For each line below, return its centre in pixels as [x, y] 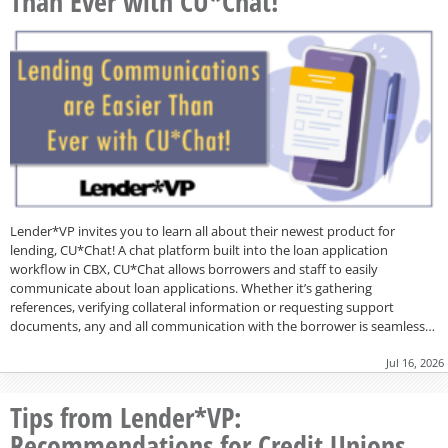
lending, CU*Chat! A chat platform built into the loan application [199, 249]
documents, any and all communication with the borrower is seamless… [222, 325]
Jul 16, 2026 [415, 362]
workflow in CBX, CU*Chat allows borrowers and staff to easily [194, 268]
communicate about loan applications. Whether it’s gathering [191, 287]
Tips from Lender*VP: [126, 416]
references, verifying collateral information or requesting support [202, 306]
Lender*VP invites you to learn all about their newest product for [202, 230]
